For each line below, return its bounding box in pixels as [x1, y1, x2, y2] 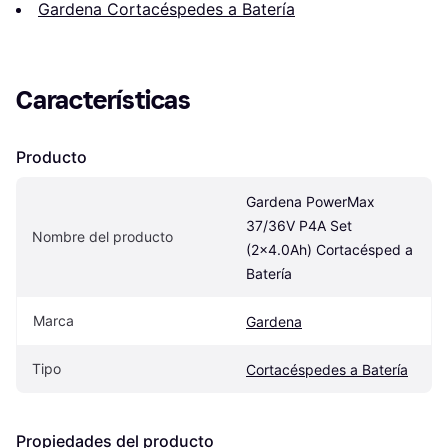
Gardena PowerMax [246, 193, 375, 211]
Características [16, 85, 191, 117]
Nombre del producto [32, 228, 173, 246]
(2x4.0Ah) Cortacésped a [246, 241, 413, 259]
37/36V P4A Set [246, 217, 352, 235]
